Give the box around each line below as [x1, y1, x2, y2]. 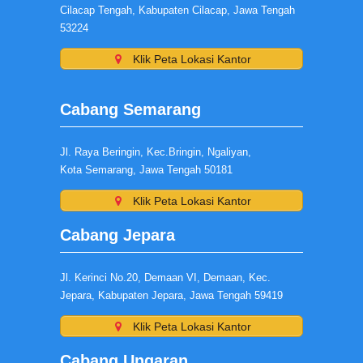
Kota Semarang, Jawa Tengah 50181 [60, 164, 233, 176]
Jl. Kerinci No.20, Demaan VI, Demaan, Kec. [60, 271, 271, 284]
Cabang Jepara [60, 226, 175, 244]
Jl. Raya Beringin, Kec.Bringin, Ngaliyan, [60, 146, 251, 158]
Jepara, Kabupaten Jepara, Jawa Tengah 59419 [60, 289, 283, 301]
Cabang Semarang [60, 100, 201, 118]
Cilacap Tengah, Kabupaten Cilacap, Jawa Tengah [60, 4, 295, 16]
